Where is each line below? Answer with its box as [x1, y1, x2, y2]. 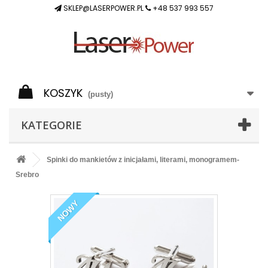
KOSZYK [44, 86, 83, 100]
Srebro [16, 170, 39, 179]
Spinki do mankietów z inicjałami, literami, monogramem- [45, 156, 239, 164]
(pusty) [88, 90, 113, 99]
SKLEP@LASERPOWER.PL [62, 3, 145, 13]
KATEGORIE [21, 118, 82, 132]
